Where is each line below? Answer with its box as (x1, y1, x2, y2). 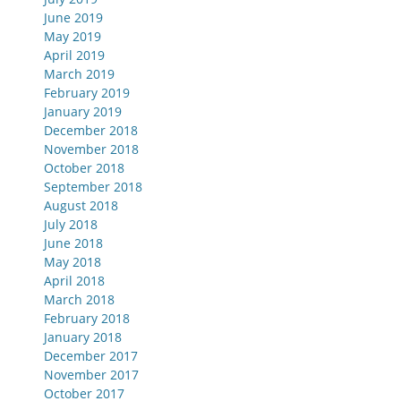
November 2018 (44, 140, 139, 158)
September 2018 (44, 177, 142, 195)
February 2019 (44, 83, 130, 101)
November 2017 (44, 365, 139, 383)
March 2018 (44, 290, 115, 308)
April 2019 (44, 46, 105, 64)
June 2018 (44, 234, 103, 252)
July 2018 (44, 215, 98, 233)
